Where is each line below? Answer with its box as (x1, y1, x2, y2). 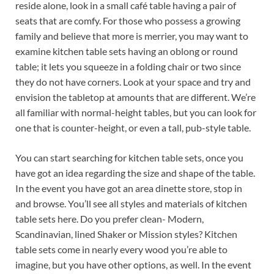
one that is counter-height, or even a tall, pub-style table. (15, 121, 251, 133)
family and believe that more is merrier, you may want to (15, 29, 248, 42)
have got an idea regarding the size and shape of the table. (15, 166, 255, 179)
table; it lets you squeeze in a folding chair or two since (15, 60, 241, 72)
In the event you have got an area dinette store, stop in (15, 182, 242, 194)
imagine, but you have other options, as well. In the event (15, 258, 251, 270)
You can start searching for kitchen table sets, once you (15, 151, 243, 163)
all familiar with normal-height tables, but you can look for (15, 106, 256, 118)
